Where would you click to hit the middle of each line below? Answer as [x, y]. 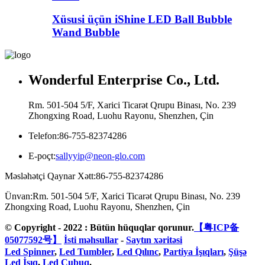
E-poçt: [42, 156]
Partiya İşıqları [193, 252]
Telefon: [44, 136]
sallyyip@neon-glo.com [100, 156]
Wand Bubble [86, 32]
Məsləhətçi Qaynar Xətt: [50, 176]
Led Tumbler [85, 252]
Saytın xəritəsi [154, 240]
